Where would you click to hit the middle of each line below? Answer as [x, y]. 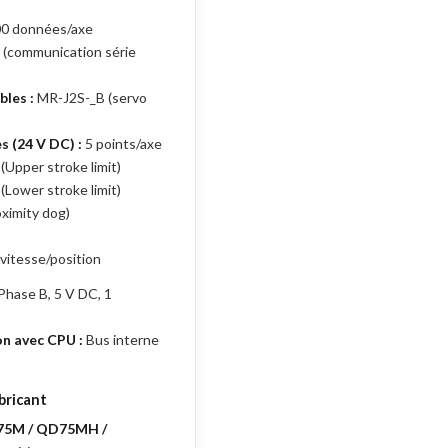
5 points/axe [122, 143]
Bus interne [121, 339]
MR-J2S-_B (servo [90, 97]
